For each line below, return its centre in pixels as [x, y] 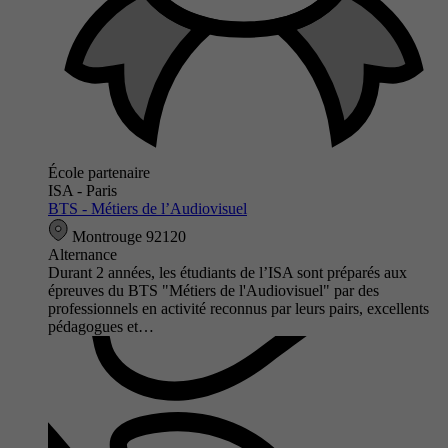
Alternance [82, 254]
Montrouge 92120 [127, 236]
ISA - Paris [82, 190]
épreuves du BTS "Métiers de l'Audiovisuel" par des [213, 290]
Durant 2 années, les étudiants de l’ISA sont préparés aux [227, 272]
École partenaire [99, 172]
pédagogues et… [101, 326]
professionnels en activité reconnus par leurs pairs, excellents [238, 308]
